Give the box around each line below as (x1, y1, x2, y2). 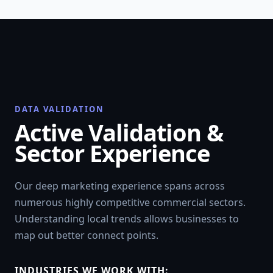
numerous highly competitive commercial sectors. (15, 195, 246, 209)
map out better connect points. (15, 228, 158, 242)
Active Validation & (15, 116, 224, 148)
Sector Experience (15, 136, 210, 169)
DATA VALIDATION (15, 103, 104, 115)
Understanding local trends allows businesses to (15, 211, 239, 225)
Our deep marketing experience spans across (15, 179, 225, 193)
